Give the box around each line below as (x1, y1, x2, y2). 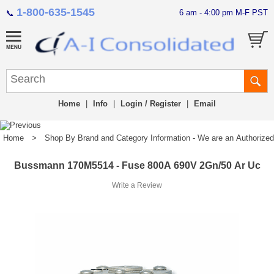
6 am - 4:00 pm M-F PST (179, 8, 268, 17)
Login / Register (120, 99, 181, 109)
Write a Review (112, 181, 162, 190)
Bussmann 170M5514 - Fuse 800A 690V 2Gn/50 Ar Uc (13, 160, 261, 171)
